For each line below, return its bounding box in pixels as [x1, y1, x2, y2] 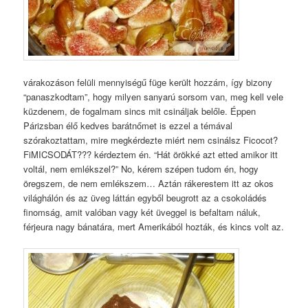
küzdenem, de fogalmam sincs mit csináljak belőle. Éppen [23, 104, 256, 118]
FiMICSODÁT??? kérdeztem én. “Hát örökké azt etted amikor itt [23, 148, 278, 162]
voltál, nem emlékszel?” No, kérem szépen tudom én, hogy [23, 162, 259, 176]
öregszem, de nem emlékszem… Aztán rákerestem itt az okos [23, 177, 274, 190]
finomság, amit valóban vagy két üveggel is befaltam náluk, [23, 206, 261, 219]
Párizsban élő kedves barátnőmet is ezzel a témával [23, 119, 233, 133]
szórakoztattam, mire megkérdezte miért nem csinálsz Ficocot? [23, 133, 278, 147]
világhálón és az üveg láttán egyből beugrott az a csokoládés [23, 191, 267, 205]
